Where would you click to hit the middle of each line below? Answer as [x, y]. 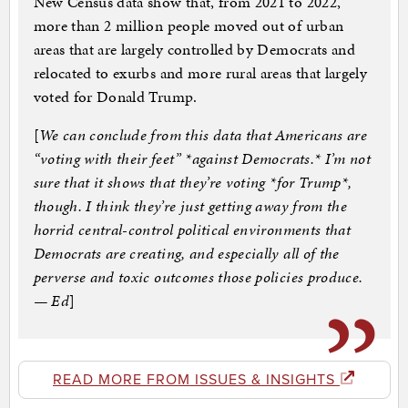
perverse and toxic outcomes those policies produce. [198, 277]
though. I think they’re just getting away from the [190, 206]
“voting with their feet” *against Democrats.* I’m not [202, 159]
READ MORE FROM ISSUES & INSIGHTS [196, 380]
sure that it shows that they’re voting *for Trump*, [193, 183]
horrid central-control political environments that [192, 230]
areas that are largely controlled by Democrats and [194, 50]
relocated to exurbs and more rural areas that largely [200, 73]
